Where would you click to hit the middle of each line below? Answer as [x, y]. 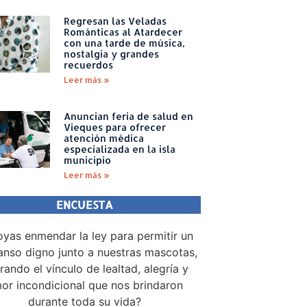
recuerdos [88, 64]
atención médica [103, 138]
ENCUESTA [85, 204]
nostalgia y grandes [111, 53]
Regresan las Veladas [115, 21]
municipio [87, 160]
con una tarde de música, [124, 42]
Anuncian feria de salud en [128, 116]
